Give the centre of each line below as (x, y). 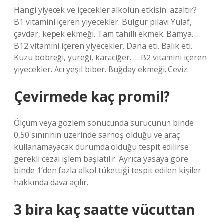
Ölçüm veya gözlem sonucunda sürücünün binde (104, 123)
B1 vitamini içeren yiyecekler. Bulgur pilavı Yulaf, (103, 22)
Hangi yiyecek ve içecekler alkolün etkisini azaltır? (105, 10)
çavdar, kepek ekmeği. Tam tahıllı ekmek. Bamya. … (107, 34)
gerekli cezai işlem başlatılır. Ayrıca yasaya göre (101, 159)
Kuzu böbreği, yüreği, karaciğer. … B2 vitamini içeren (110, 57)
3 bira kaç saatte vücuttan (104, 209)
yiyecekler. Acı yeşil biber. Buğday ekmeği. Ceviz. (101, 69)
